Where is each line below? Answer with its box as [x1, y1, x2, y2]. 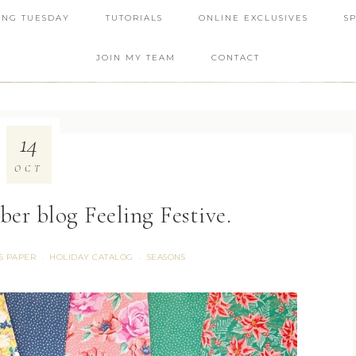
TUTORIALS [105, 13, 163, 23]
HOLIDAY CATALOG [49, 252, 133, 262]
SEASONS [146, 252, 186, 262]
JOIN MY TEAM [96, 52, 176, 63]
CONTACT [211, 52, 260, 63]
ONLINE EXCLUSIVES [198, 13, 308, 23]
